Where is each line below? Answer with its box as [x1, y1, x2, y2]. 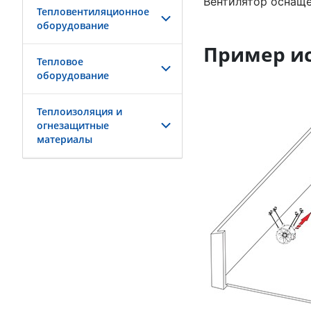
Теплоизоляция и [37, 105, 122, 118]
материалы [37, 133, 92, 146]
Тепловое [37, 55, 83, 68]
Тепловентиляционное [37, 5, 149, 18]
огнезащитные [37, 119, 109, 132]
